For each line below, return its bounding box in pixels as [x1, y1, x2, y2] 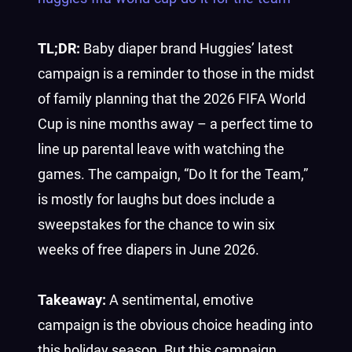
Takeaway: [38, 291, 109, 308]
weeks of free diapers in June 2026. [38, 241, 259, 258]
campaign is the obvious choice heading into [38, 317, 313, 333]
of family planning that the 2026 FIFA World [38, 90, 306, 107]
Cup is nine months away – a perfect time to [38, 115, 313, 132]
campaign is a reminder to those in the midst [38, 65, 314, 82]
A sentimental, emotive [109, 291, 254, 308]
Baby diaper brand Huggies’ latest [80, 40, 293, 57]
